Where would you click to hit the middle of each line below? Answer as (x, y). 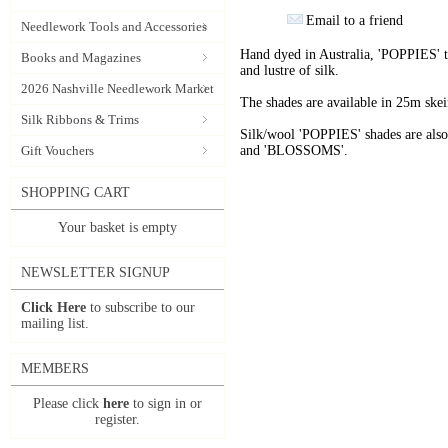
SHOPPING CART (75, 192)
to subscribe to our (140, 307)
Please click (68, 403)
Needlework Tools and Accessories (114, 26)
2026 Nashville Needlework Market (117, 88)
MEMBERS (55, 368)
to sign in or (165, 403)
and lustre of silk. (289, 70)
